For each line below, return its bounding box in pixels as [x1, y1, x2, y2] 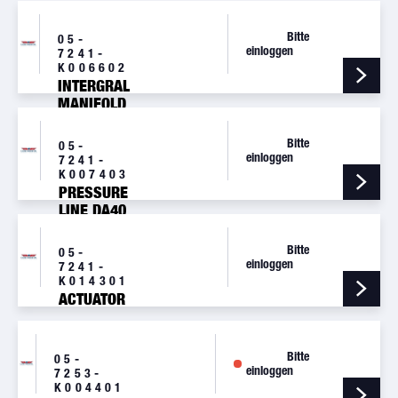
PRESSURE [58, 183, 128, 203]
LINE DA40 [58, 201, 126, 220]
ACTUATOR [58, 290, 125, 309]
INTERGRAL [58, 76, 131, 96]
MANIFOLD [58, 94, 127, 114]
